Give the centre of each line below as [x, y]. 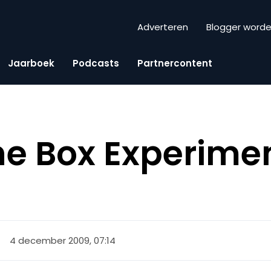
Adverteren [163, 27]
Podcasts [96, 63]
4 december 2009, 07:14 [63, 240]
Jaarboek [31, 63]
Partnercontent [175, 63]
